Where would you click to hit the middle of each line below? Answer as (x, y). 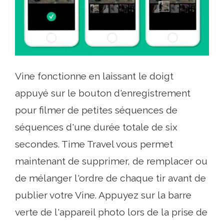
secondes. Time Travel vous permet (94, 144)
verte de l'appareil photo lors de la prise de (111, 212)
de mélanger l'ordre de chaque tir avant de (110, 178)
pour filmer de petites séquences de (96, 110)
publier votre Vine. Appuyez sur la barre (103, 195)
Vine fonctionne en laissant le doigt (94, 76)
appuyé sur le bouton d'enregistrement (103, 93)
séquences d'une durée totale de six (96, 127)
